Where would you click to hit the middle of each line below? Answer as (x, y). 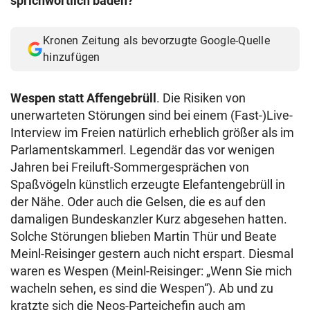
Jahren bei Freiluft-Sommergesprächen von (130, 167)
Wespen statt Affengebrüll (83, 98)
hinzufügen (72, 57)
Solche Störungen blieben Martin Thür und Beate (144, 236)
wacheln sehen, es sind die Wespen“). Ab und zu (142, 288)
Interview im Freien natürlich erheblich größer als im (152, 133)
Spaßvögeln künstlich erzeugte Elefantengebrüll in (148, 184)
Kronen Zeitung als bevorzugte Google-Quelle (156, 40)
